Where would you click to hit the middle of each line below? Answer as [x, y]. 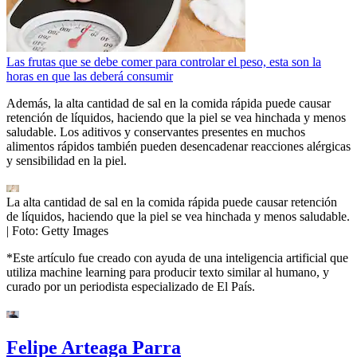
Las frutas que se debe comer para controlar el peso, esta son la [164, 62]
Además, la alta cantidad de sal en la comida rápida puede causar [169, 104]
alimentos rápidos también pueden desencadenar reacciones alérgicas [178, 147]
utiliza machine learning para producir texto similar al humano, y [168, 273]
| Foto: [24, 231]
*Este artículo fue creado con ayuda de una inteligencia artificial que [177, 258]
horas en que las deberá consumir [90, 76]
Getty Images [75, 231]
